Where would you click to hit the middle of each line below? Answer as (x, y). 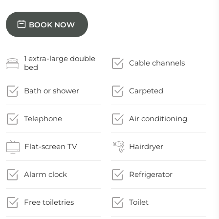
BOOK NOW (52, 24)
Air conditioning (158, 119)
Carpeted (146, 91)
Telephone (43, 119)
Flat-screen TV (51, 146)
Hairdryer (146, 146)
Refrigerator (151, 174)
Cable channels (157, 63)
